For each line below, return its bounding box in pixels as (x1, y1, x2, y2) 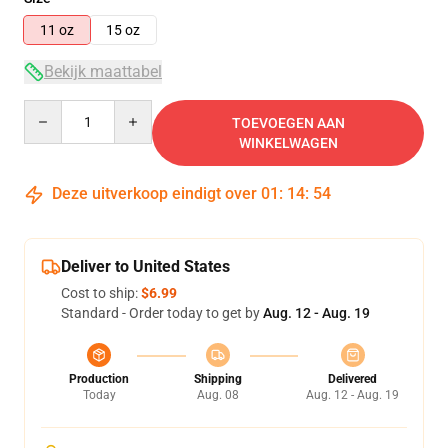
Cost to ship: (61, 285, 141, 301)
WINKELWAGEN (238, 135, 338, 151)
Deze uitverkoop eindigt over (48, 184, 261, 203)
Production (69, 372, 129, 386)
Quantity (23, 101, 78, 117)
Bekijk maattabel (44, 62, 162, 81)
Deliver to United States (61, 257, 230, 276)
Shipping (193, 372, 242, 386)
